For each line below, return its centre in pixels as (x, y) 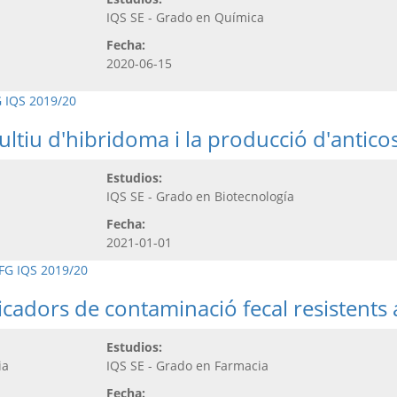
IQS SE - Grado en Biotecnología (200, 196)
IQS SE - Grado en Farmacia (187, 365)
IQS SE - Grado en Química (185, 17)
